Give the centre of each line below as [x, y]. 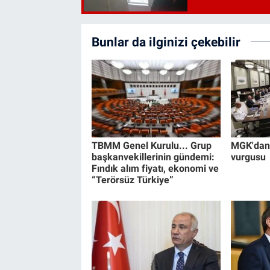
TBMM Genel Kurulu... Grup [151, 145]
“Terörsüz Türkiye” [132, 180]
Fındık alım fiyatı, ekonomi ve [155, 168]
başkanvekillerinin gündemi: [153, 157]
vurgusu [248, 157]
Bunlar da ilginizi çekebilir [166, 42]
